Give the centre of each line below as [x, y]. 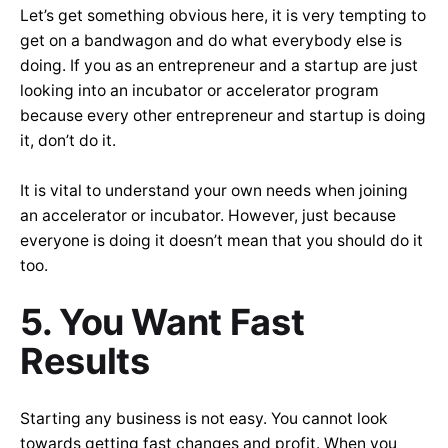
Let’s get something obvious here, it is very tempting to [223, 16]
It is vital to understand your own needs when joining [214, 191]
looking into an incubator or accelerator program [199, 91]
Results [89, 361]
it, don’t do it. [70, 141]
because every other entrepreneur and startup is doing [223, 116]
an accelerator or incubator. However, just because [208, 216]
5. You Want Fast [162, 322]
